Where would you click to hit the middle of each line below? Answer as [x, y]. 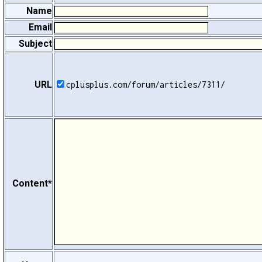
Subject [35, 44]
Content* [32, 183]
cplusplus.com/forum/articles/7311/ [146, 85]
